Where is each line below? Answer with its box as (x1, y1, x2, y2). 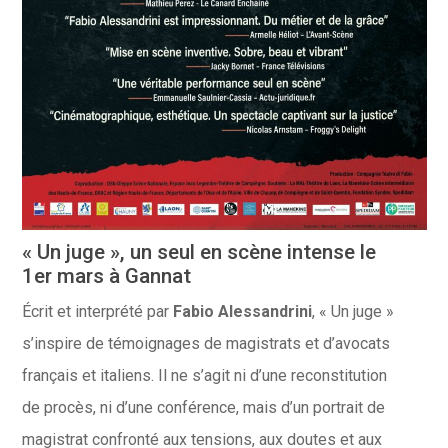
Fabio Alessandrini (172, 302, 312, 322)
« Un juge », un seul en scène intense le (21, 240, 376, 265)
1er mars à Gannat (21, 264, 191, 289)
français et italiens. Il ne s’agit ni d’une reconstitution (21, 366, 387, 386)
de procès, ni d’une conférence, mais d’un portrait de (21, 398, 385, 418)
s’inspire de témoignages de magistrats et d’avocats (21, 334, 390, 354)
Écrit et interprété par (21, 302, 173, 322)
